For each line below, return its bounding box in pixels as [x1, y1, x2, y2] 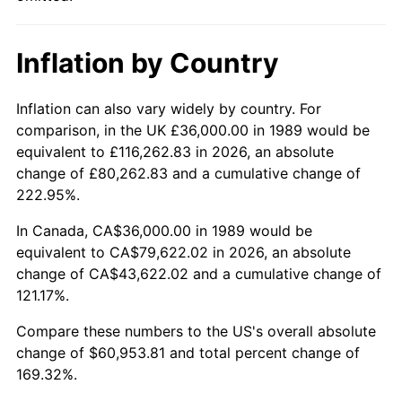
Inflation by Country [16, 46, 279, 79]
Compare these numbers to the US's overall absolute [16, 321, 376, 340]
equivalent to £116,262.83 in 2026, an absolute [16, 142, 334, 161]
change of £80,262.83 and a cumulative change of [16, 163, 361, 182]
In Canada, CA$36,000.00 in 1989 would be [16, 221, 312, 240]
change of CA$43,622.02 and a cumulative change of [16, 264, 381, 283]
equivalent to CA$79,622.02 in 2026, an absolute [16, 242, 351, 261]
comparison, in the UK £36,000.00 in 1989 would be [16, 120, 370, 139]
